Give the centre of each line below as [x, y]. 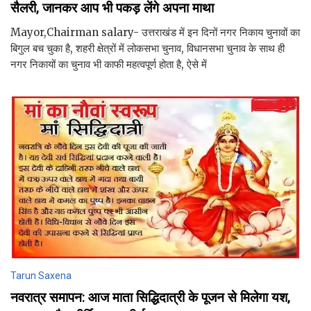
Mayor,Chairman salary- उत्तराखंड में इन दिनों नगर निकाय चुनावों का [155, 32]
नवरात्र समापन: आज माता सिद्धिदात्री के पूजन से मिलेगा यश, [150, 297]
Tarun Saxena [41, 275]
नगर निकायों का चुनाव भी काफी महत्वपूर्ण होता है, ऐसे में [109, 64]
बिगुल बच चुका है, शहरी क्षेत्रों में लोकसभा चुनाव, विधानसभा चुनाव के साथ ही [148, 48]
